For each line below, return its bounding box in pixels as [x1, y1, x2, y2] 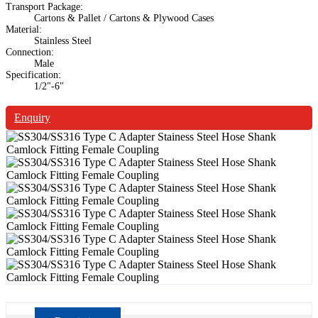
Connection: [6, 46, 54, 57]
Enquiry [14, 111, 50, 124]
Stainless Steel [34, 35, 92, 46]
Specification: [6, 69, 61, 80]
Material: [6, 23, 42, 35]
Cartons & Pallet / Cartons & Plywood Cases [34, 12, 214, 23]
